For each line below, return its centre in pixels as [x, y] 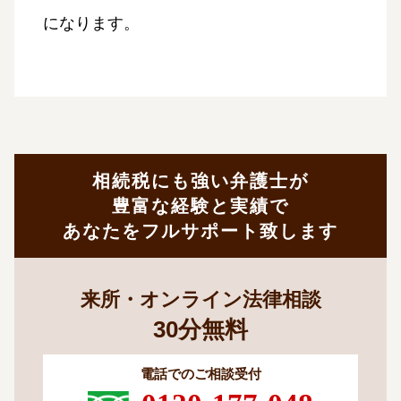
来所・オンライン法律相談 [200, 300]
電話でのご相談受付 [200, 374]
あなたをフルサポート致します [200, 231]
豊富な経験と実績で [200, 206]
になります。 [91, 24]
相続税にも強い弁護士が [200, 181]
